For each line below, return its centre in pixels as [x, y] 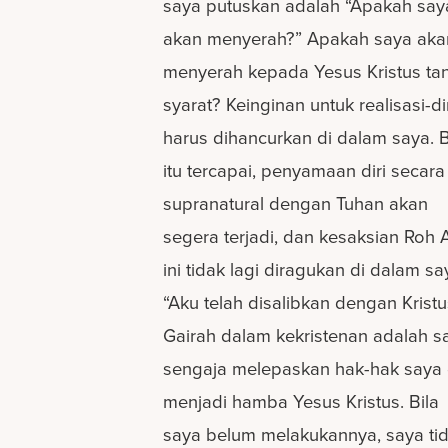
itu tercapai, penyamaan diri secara [304, 171]
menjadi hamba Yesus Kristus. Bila [301, 402]
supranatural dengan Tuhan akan [296, 204]
